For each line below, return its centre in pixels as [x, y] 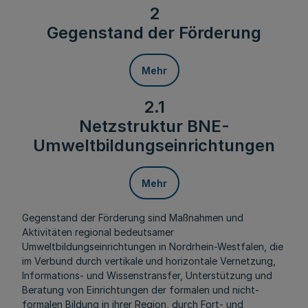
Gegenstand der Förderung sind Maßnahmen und [133, 218]
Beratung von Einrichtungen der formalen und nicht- [141, 290]
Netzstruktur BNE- [154, 126]
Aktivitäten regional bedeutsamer [98, 232]
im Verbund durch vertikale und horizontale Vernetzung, [149, 261]
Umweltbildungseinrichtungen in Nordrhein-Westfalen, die [153, 246]
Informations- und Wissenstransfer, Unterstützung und [147, 275]
